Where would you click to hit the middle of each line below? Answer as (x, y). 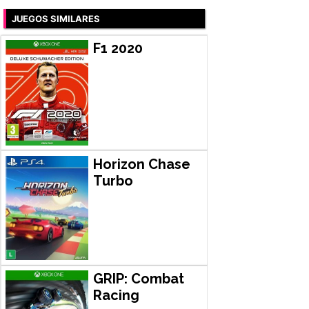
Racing (116, 295)
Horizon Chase (141, 164)
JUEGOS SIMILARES (56, 18)
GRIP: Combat (138, 278)
